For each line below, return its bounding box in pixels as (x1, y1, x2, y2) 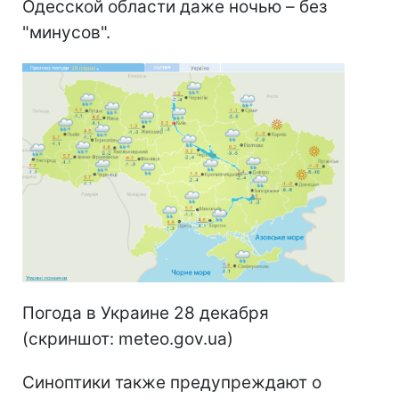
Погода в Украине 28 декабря (22, 303, 269, 324)
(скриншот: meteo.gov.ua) (22, 329, 233, 350)
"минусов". (22, 22, 110, 44)
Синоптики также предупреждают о (22, 372, 322, 394)
